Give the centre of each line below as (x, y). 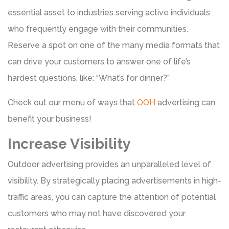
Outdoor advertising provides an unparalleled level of (109, 164)
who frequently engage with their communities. (98, 29)
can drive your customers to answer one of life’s (99, 61)
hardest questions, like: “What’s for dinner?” (89, 78)
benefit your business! (50, 119)
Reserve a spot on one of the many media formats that (114, 45)
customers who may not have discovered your (97, 213)
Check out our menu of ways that (71, 102)
